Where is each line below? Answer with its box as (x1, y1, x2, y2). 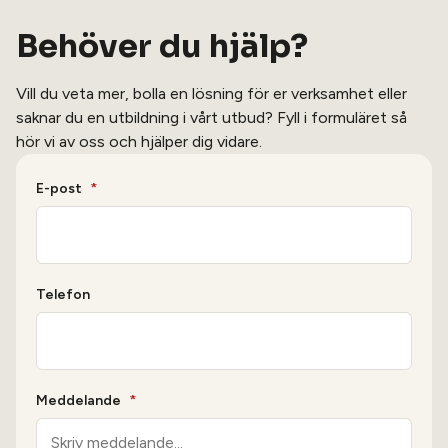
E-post (36, 180, 82, 198)
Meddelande (36, 392, 121, 410)
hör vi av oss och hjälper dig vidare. (16, 132, 262, 152)
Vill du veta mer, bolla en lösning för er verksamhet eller (16, 84, 407, 104)
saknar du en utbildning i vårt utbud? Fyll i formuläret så (16, 108, 407, 128)
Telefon (36, 286, 90, 304)
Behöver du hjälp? (16, 26, 308, 67)
